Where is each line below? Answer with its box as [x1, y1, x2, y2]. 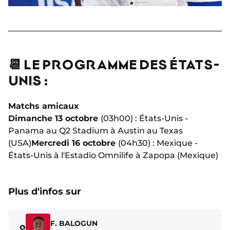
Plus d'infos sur [8, 185, 81, 197]
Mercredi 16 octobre [31, 138, 118, 148]
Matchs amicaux [8, 101, 79, 111]
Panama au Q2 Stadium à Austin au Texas [8, 125, 183, 136]
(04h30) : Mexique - [118, 138, 198, 148]
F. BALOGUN [50, 219, 98, 228]
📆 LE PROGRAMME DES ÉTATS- [8, 55, 220, 72]
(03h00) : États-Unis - [101, 113, 188, 123]
